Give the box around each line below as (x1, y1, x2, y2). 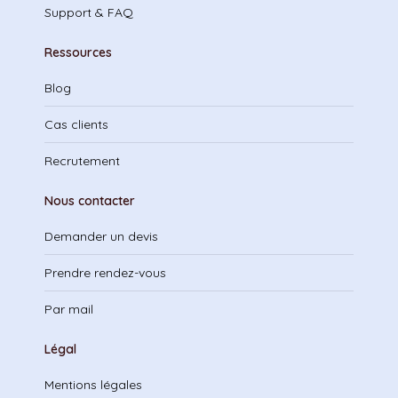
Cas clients (44, 116, 108, 132)
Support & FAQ (44, 4, 133, 20)
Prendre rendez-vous (44, 265, 166, 281)
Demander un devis (44, 228, 158, 244)
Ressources (44, 44, 112, 60)
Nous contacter (44, 193, 135, 209)
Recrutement (44, 153, 120, 169)
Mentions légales (44, 377, 142, 393)
